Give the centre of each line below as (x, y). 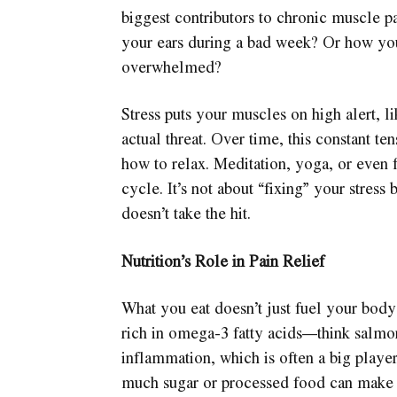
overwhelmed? (171, 66)
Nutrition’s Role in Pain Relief (222, 260)
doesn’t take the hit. (186, 213)
